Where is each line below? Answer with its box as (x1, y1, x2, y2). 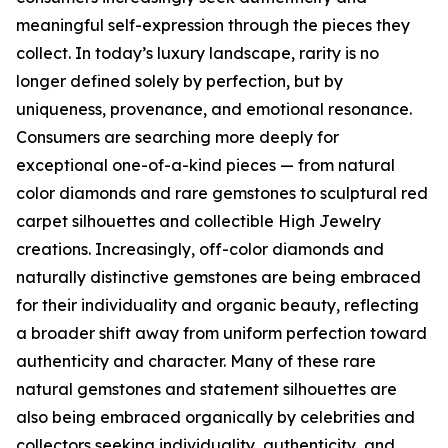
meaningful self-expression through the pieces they (16, 15, 410, 35)
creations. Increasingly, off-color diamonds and (16, 239, 384, 259)
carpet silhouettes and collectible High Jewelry (16, 211, 381, 231)
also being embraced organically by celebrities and (16, 407, 415, 427)
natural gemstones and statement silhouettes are (16, 379, 397, 399)
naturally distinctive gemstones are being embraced (16, 267, 421, 287)
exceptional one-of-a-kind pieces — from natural (16, 155, 395, 175)
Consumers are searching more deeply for (16, 127, 339, 147)
